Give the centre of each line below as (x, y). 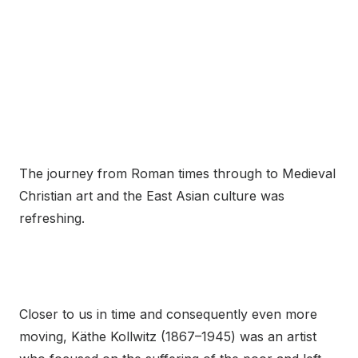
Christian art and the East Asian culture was (152, 196)
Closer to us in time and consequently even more (168, 314)
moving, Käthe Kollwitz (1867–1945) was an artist (168, 337)
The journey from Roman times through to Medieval (177, 174)
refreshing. (52, 219)
